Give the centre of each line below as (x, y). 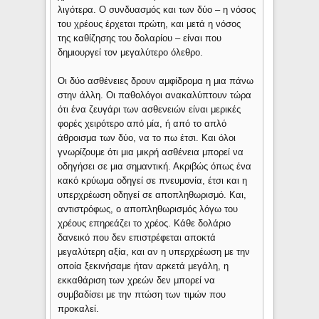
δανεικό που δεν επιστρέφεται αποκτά (137, 238)
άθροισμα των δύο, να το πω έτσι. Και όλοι (147, 138)
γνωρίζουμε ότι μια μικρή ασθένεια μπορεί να (151, 152)
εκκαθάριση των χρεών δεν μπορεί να (137, 281)
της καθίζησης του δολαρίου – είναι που (140, 38)
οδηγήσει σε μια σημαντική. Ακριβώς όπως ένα (155, 167)
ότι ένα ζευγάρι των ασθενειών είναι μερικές (150, 110)
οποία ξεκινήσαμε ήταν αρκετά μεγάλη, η (143, 266)
